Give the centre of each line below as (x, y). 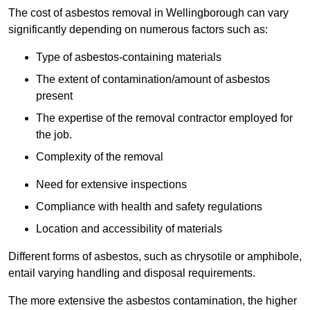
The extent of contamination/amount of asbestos (153, 80)
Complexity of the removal (100, 157)
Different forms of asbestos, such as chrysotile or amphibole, (155, 257)
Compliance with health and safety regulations (149, 207)
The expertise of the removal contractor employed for (164, 118)
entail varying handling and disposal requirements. (132, 273)
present (54, 96)
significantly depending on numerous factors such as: (138, 30)
